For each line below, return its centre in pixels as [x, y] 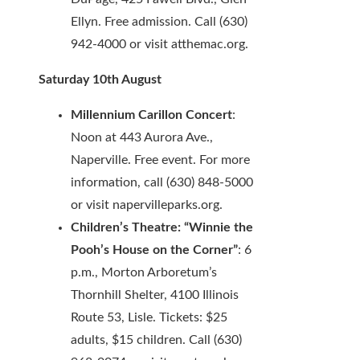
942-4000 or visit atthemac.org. [160, 45]
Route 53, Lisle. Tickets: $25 [149, 318]
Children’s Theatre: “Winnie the [162, 228]
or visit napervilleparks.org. [147, 205]
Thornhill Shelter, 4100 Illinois [155, 295]
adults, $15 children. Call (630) [156, 340]
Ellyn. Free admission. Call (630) [159, 22]
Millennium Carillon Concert [151, 115]
